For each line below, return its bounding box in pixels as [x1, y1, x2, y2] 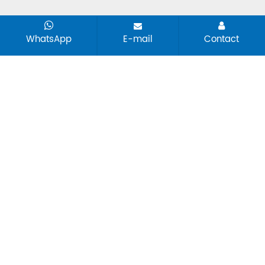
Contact [204, 32, 240, 47]
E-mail [122, 32, 153, 47]
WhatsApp [25, 32, 72, 47]
